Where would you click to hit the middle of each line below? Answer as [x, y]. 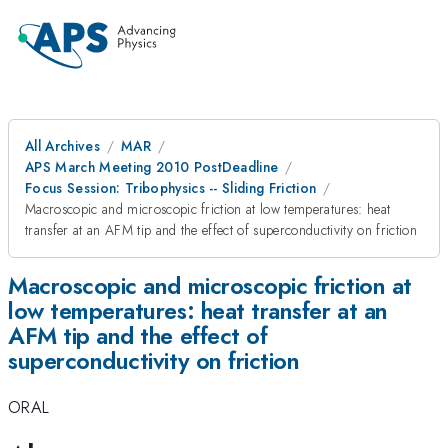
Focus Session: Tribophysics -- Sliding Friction [171, 188]
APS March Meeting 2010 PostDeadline [152, 167]
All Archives [62, 146]
